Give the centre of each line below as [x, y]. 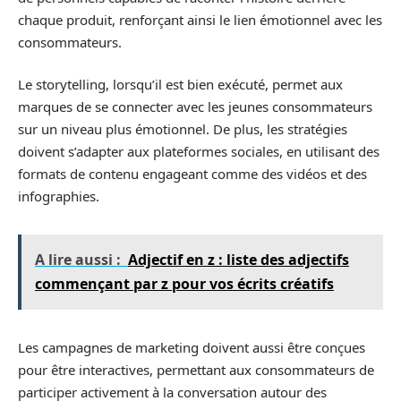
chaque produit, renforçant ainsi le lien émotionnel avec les [200, 19]
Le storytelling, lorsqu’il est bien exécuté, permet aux [180, 85]
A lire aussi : [78, 260]
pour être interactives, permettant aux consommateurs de [196, 370]
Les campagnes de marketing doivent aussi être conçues [192, 348]
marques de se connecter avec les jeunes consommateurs [195, 107]
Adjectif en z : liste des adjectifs [239, 260]
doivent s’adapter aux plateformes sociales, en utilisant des [199, 152]
